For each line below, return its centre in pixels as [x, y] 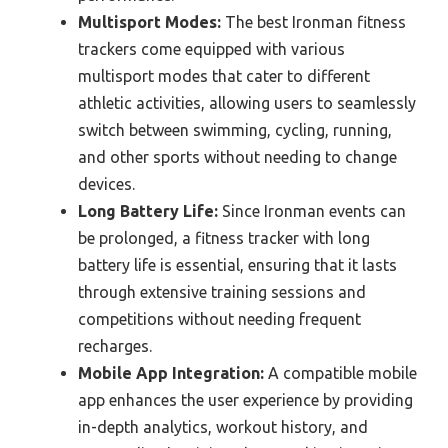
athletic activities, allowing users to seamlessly [247, 103]
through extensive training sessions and [222, 292]
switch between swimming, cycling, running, [235, 130]
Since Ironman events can [312, 211]
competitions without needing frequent [219, 319]
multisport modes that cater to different [224, 76]
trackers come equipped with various [211, 49]
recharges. [115, 346]
